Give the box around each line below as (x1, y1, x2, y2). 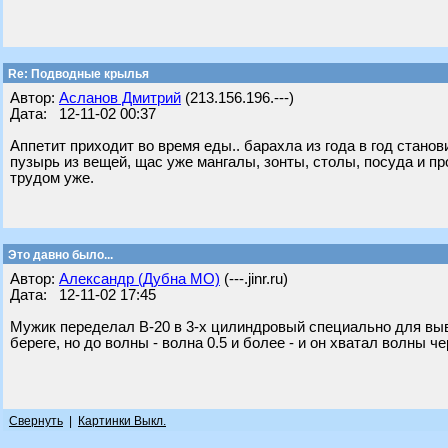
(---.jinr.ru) (220, 271, 288, 287)
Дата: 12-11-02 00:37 (10, 106, 156, 122)
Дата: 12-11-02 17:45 (10, 287, 156, 303)
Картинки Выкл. (78, 414, 166, 428)
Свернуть (9, 414, 63, 428)
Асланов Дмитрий (59, 90, 181, 106)
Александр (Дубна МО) (59, 271, 220, 287)
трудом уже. (10, 170, 94, 186)
